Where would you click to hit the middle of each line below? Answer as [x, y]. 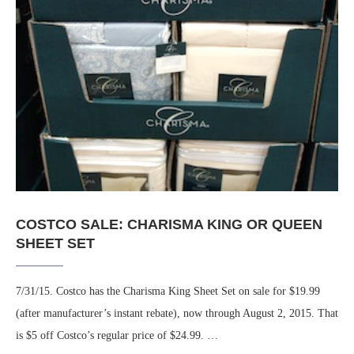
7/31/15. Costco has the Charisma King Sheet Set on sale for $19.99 [168, 292]
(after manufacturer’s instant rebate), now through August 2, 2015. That [177, 314]
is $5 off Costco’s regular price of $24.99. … [117, 336]
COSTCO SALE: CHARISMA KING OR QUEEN [169, 225]
